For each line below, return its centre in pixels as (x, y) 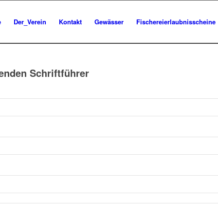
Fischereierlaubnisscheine (176, 22)
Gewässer (109, 22)
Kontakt (70, 22)
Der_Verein (30, 22)
